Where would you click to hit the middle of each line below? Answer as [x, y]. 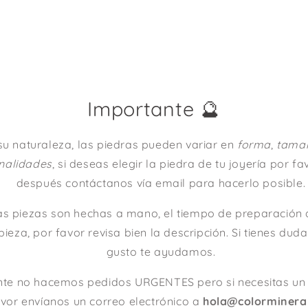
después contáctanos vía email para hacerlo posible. [161, 183]
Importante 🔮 [154, 109]
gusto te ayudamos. [161, 252]
